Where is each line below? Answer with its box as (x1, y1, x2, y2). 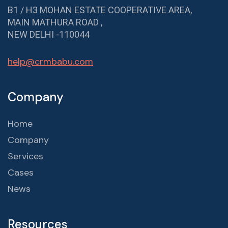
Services (8, 150, 43, 163)
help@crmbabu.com (8, 55, 93, 68)
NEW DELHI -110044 (8, 29, 90, 40)
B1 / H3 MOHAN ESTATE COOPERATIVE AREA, (8, 5, 192, 16)
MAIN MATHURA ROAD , (8, 17, 102, 28)
